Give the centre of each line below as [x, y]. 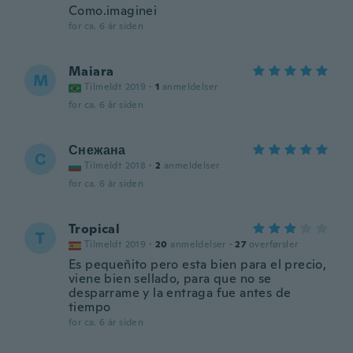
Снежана [97, 150]
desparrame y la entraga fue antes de [180, 293]
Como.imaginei [113, 11]
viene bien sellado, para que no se [170, 279]
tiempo [90, 307]
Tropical [95, 229]
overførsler [274, 244]
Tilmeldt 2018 [115, 165]
